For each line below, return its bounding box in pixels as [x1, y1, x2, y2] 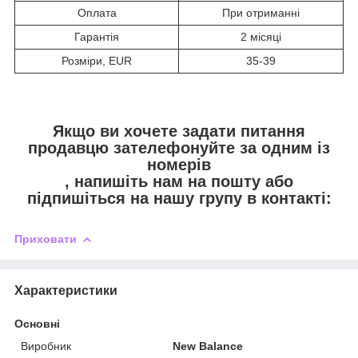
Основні [14, 316, 60, 330]
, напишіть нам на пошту [65, 173, 265, 191]
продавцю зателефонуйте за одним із [28, 139, 330, 157]
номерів [147, 156, 211, 174]
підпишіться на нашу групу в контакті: [26, 189, 332, 208]
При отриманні [222, 6, 300, 20]
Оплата [77, 6, 117, 20]
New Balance [173, 339, 244, 352]
